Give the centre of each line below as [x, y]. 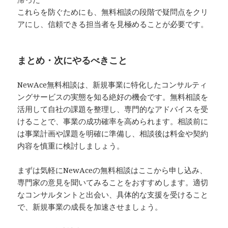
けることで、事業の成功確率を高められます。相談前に [113, 121]
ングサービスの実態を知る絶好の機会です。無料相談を [113, 97]
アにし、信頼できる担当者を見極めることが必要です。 [113, 24]
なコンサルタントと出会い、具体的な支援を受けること [113, 195]
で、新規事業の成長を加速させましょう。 [90, 207]
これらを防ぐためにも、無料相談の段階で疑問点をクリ [113, 12]
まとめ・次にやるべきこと [73, 60]
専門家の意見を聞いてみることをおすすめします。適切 [113, 182]
